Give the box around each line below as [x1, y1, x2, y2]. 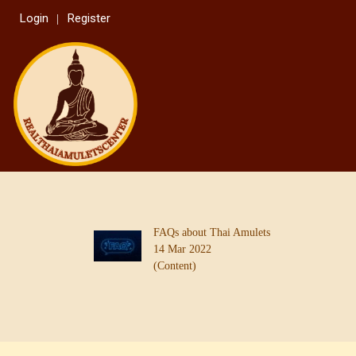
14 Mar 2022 [153, 242, 211, 255]
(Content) [153, 259, 196, 272]
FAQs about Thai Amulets [153, 226, 270, 238]
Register [68, 10, 110, 25]
